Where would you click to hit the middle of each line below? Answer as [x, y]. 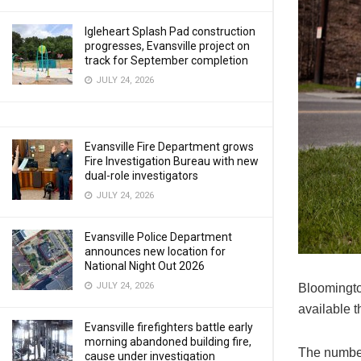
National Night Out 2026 [145, 266]
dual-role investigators [141, 176]
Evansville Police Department [158, 237]
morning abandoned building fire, [168, 342]
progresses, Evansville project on [167, 46]
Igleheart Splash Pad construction [170, 31]
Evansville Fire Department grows [169, 147]
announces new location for [155, 251]
